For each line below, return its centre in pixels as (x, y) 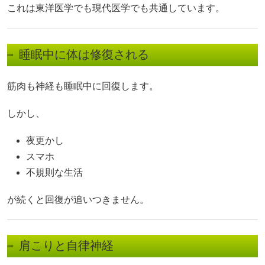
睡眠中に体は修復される (84, 54)
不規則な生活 (54, 172)
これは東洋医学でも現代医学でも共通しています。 (116, 8)
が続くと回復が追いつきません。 (78, 200)
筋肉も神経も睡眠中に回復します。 (83, 86)
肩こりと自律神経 (66, 246)
